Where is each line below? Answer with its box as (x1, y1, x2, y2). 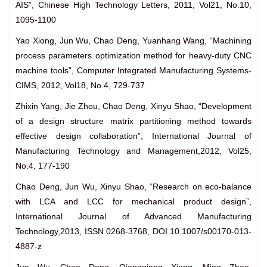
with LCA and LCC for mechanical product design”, (15, 197, 252, 207)
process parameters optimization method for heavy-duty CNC (15, 51, 252, 61)
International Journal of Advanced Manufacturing (15, 212, 252, 222)
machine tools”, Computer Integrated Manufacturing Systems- (15, 66, 252, 76)
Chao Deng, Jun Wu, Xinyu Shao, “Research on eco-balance (15, 182, 252, 192)
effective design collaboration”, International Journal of (15, 131, 252, 141)
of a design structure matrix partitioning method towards (15, 116, 252, 126)
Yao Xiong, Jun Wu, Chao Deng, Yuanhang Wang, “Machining (15, 36, 252, 46)
